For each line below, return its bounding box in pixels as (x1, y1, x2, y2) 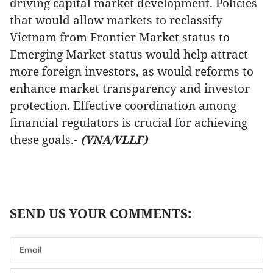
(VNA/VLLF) (80, 132, 147, 147)
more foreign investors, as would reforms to (10, 63, 253, 79)
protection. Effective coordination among (10, 97, 236, 113)
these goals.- (10, 132, 80, 147)
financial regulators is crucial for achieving (10, 115, 247, 130)
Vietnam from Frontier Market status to (10, 29, 230, 44)
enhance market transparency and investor (10, 80, 250, 96)
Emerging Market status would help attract (10, 46, 248, 62)
